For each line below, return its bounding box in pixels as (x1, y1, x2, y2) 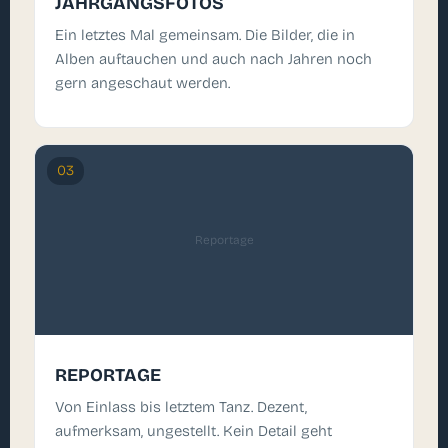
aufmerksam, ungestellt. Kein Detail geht (55, 422, 332, 441)
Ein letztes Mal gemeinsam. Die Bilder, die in (55, 25, 355, 44)
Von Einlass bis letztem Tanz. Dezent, (55, 398, 307, 417)
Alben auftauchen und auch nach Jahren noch (55, 49, 372, 68)
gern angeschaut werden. (55, 73, 230, 92)
